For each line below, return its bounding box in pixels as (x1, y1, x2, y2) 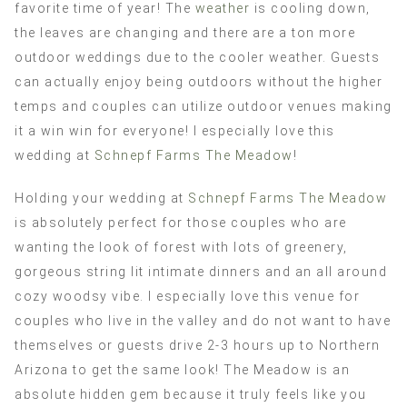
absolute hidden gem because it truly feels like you (15, 386, 367, 402)
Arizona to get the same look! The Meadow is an (15, 362, 350, 377)
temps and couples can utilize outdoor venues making (15, 98, 392, 114)
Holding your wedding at (15, 190, 188, 205)
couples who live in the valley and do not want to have (15, 313, 391, 328)
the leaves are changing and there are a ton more (15, 25, 355, 40)
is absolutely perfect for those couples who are (15, 214, 347, 230)
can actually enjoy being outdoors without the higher (15, 74, 382, 89)
